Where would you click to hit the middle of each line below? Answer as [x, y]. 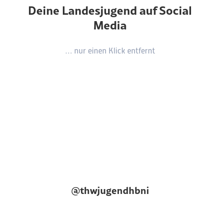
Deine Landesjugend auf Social [110, 10]
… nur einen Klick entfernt [110, 51]
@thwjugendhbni [110, 190]
